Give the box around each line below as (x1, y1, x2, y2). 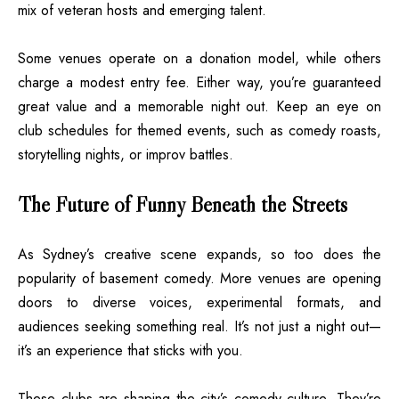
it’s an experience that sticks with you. (18, 339, 243, 361)
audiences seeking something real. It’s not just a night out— (18, 315, 381, 337)
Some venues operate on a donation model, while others (18, 47, 381, 69)
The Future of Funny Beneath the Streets (18, 191, 347, 217)
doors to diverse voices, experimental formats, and (18, 291, 381, 313)
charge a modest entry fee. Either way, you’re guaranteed (18, 71, 381, 93)
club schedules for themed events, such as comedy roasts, (18, 119, 381, 141)
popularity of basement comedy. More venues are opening (18, 267, 381, 289)
